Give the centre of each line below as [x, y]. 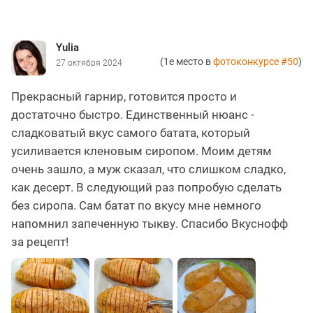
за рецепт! [40, 241]
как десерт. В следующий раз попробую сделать [146, 187]
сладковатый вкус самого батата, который [131, 132]
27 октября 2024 [89, 63]
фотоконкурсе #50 [256, 61]
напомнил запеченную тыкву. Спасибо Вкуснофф [150, 223]
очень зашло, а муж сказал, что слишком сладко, [148, 169]
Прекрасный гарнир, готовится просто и [124, 96]
